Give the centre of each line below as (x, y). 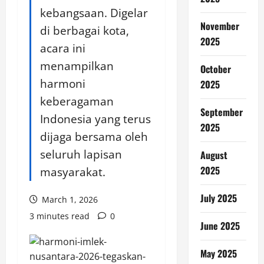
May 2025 (218, 253)
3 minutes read (60, 216)
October (215, 69)
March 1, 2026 (69, 199)
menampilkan (77, 66)
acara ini (63, 48)
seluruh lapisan (81, 154)
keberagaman (77, 101)
